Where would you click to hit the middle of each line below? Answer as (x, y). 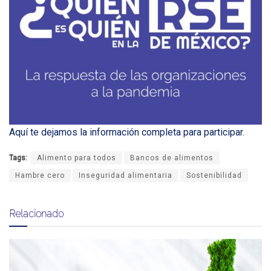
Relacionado (36, 213)
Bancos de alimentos (172, 158)
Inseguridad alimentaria (126, 175)
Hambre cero (40, 175)
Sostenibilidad (214, 175)
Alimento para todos (77, 158)
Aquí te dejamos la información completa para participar (126, 132)
